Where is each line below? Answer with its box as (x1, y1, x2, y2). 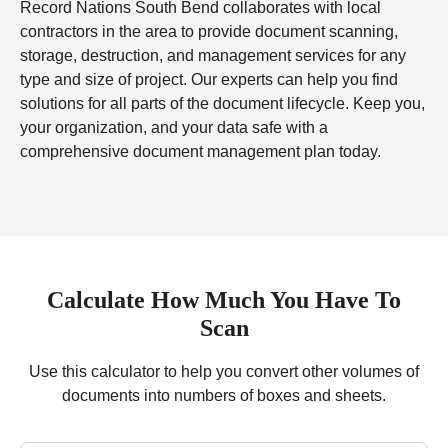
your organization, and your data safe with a (20, 119, 328, 137)
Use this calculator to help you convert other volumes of (29, 363, 419, 381)
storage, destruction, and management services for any (20, 47, 406, 65)
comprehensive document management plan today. (20, 143, 381, 161)
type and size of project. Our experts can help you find (20, 71, 398, 89)
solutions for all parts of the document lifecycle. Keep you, (20, 95, 425, 113)
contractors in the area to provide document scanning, (20, 23, 398, 41)
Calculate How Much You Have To (47, 287, 401, 314)
